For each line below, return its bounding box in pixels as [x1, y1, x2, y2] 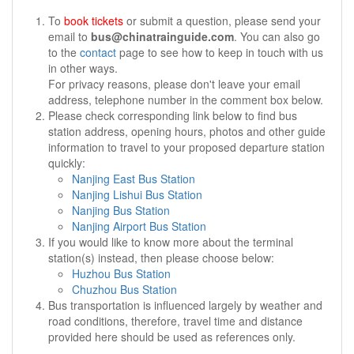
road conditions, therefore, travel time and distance [48, 313, 303, 329]
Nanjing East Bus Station [72, 171, 195, 186]
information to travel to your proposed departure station [48, 139, 325, 155]
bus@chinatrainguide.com [91, 28, 234, 44]
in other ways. [48, 60, 118, 76]
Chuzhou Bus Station [72, 281, 177, 297]
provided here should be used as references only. [48, 329, 296, 345]
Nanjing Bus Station [72, 202, 170, 218]
